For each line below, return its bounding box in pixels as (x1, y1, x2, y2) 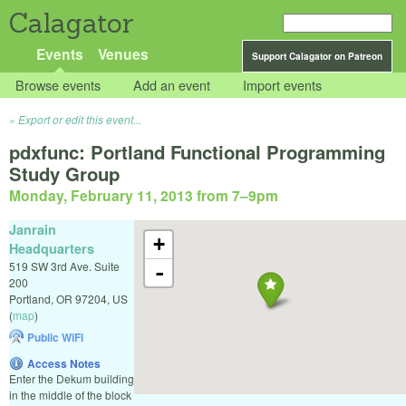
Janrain (9, 219, 56, 238)
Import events (243, 75, 323, 95)
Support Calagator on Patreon (252, 50, 382, 63)
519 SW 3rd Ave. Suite (9, 257, 120, 274)
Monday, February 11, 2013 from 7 (9, 185, 240, 207)
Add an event (133, 75, 211, 95)
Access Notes (27, 354, 101, 372)
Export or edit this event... (18, 111, 141, 128)
